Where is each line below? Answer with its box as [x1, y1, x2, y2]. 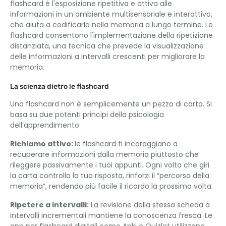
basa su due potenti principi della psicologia [10, 109, 164, 120]
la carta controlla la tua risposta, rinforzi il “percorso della [10, 171, 209, 181]
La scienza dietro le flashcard [10, 82, 109, 91]
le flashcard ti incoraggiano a [75, 139, 178, 149]
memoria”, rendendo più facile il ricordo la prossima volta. [10, 181, 213, 191]
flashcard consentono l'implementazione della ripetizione [10, 30, 213, 40]
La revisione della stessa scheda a [89, 200, 210, 210]
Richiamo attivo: [10, 139, 75, 149]
